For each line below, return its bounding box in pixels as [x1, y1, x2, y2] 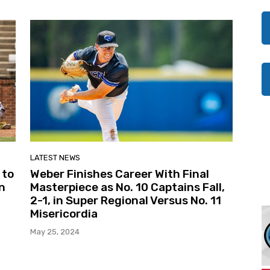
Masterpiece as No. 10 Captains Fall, [30, 180, 225, 194]
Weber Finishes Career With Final [30, 166, 209, 181]
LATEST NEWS [30, 152, 80, 162]
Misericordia [30, 206, 98, 221]
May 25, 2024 [30, 227, 80, 236]
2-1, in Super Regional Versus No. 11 [30, 193, 221, 207]
